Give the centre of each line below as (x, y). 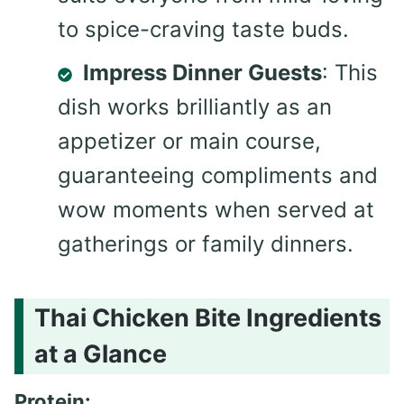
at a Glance (101, 353)
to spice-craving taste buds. (203, 30)
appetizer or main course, (189, 142)
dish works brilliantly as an (195, 107)
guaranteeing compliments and (218, 176)
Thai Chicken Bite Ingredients (208, 317)
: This (350, 73)
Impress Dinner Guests (202, 73)
